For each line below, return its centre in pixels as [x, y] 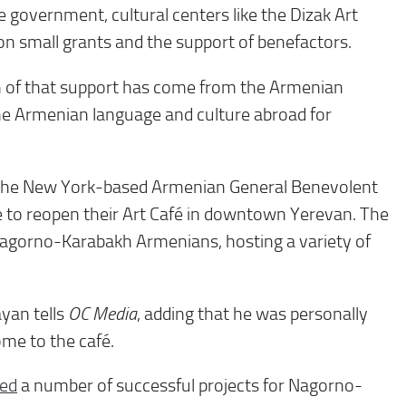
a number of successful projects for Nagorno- [190, 386]
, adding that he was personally [252, 314]
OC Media [102, 314]
